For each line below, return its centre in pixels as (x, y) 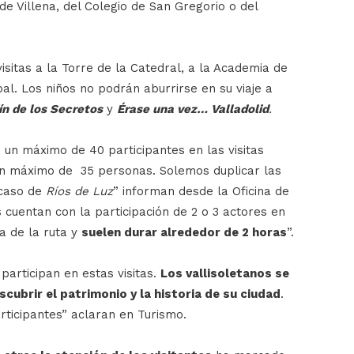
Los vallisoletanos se (225, 273)
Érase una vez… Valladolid (193, 109)
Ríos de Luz (79, 191)
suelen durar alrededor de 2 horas (184, 232)
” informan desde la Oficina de (201, 191)
